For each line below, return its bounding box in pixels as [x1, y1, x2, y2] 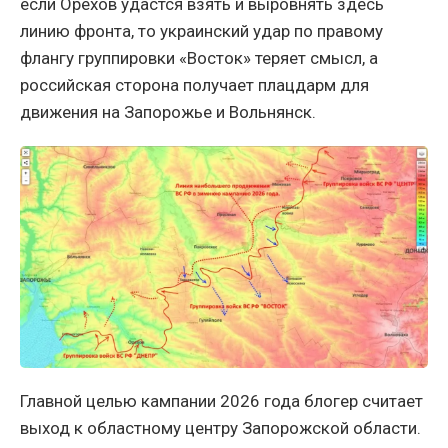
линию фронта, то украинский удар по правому [20, 21, 383, 42]
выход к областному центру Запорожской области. [20, 418, 421, 439]
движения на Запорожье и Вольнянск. [20, 102, 316, 123]
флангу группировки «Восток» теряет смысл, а [20, 48, 378, 69]
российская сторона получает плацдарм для [20, 75, 369, 96]
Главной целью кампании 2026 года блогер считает [20, 391, 423, 412]
